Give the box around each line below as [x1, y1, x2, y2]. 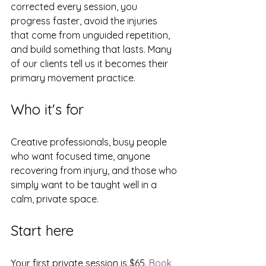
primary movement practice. [11, 72, 135, 84]
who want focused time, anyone [11, 150, 153, 162]
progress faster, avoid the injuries [11, 15, 160, 27]
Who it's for [11, 100, 84, 118]
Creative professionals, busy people [11, 136, 169, 148]
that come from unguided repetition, [11, 29, 172, 41]
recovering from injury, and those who [11, 164, 179, 176]
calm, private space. [11, 193, 99, 205]
